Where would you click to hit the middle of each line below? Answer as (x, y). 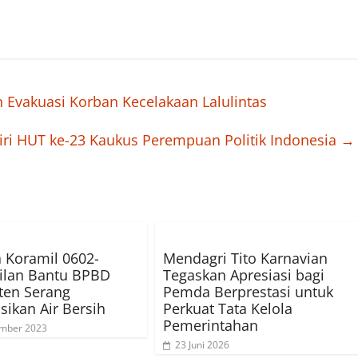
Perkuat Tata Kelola (228, 309)
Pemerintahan (211, 326)
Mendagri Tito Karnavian (245, 259)
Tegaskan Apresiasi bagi (244, 275)
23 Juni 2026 (202, 345)
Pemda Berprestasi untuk (248, 292)
